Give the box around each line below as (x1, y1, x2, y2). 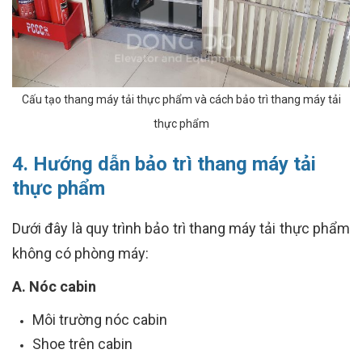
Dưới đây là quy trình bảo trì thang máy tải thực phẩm (12, 220, 350, 238)
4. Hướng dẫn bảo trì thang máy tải (12, 153, 316, 176)
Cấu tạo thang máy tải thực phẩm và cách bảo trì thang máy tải (21, 93, 341, 107)
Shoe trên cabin (32, 335, 133, 353)
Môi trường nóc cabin (32, 311, 167, 329)
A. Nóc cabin (12, 278, 96, 296)
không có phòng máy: (12, 245, 149, 263)
